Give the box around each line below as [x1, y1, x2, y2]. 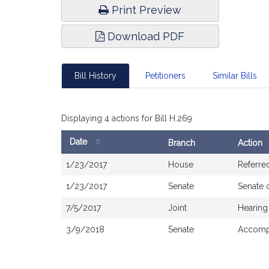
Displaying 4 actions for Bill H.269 [61, 113, 192, 123]
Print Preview [109, 4, 182, 16]
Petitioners [145, 71, 186, 80]
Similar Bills [213, 71, 257, 80]
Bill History [74, 71, 116, 80]
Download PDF [104, 30, 185, 43]
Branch [168, 138, 195, 148]
